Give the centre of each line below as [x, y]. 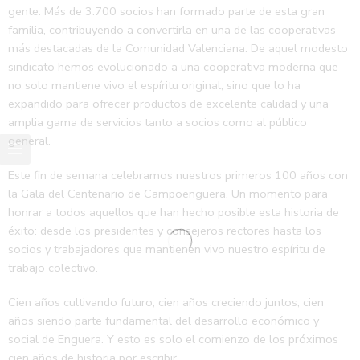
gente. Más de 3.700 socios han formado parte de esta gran [166, 11]
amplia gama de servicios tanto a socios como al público [157, 122]
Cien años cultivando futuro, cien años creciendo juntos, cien [166, 302]
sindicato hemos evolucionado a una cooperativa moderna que [173, 66]
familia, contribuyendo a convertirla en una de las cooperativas [172, 29]
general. [29, 140]
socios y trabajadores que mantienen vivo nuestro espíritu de [167, 249]
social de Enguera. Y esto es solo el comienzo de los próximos [173, 339]
